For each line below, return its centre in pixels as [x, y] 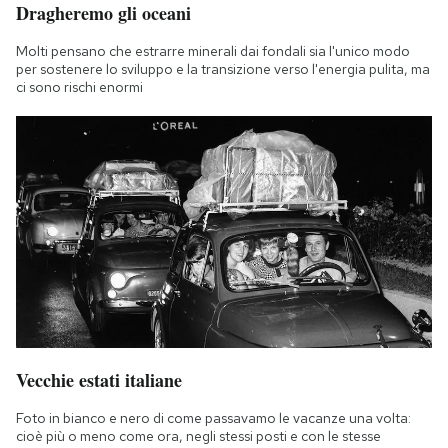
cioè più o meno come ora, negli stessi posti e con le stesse [198, 435]
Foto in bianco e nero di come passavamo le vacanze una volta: [213, 417]
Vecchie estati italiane [99, 379]
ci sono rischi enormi [79, 86]
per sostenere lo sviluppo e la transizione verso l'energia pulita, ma [223, 68]
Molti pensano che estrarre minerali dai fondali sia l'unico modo [213, 50]
